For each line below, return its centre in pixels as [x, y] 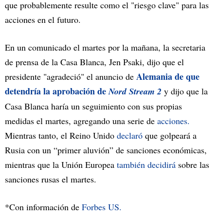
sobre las [192, 165]
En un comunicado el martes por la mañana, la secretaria [105, 47]
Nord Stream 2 [135, 91]
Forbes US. [102, 207]
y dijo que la [185, 91]
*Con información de [43, 207]
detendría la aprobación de [57, 91]
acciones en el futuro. [44, 20]
